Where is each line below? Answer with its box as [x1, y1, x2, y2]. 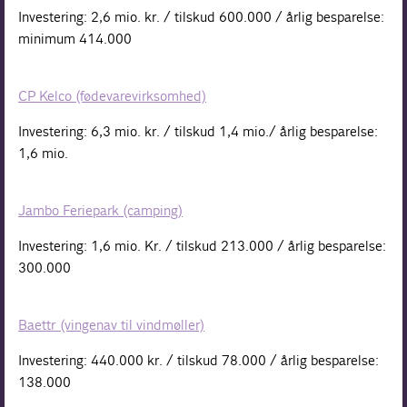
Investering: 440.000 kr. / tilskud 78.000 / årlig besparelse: [18, 352, 380, 370]
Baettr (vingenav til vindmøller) [18, 316, 205, 334]
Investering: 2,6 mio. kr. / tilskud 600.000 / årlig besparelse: [18, 8, 385, 26]
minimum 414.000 [18, 30, 133, 48]
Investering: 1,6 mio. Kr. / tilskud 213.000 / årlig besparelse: [18, 237, 387, 255]
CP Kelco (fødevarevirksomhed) [18, 87, 207, 105]
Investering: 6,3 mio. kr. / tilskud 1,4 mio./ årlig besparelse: [18, 123, 379, 141]
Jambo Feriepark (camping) [18, 202, 184, 220]
